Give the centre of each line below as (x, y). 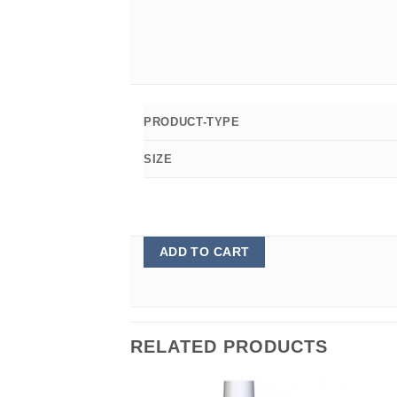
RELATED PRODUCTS (229, 347)
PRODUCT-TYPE (192, 122)
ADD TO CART (204, 252)
